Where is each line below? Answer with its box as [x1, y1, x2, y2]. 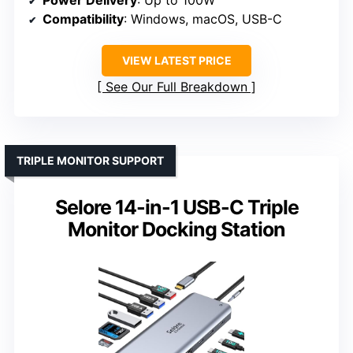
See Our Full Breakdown [106, 78, 247, 95]
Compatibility [43, 10, 124, 27]
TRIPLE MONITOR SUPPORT [17, 153, 164, 167]
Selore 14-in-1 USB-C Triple [54, 195, 299, 219]
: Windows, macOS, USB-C [124, 10, 282, 27]
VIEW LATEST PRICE [121, 53, 232, 67]
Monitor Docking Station [68, 217, 285, 241]
